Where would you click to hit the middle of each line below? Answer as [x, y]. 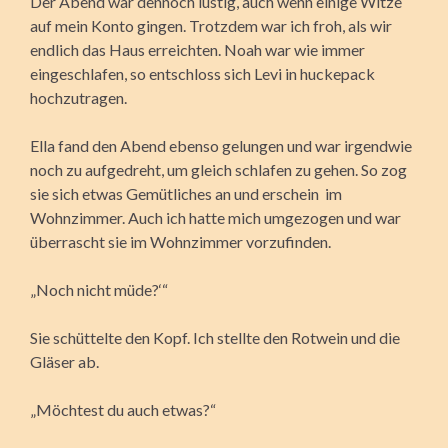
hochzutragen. [78, 97]
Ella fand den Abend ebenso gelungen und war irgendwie [221, 145]
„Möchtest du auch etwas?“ [123, 409]
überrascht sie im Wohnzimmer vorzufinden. [180, 241]
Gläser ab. [64, 361]
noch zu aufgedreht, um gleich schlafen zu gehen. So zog [218, 169]
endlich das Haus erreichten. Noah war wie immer [197, 49]
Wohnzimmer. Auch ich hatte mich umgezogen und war [215, 217]
